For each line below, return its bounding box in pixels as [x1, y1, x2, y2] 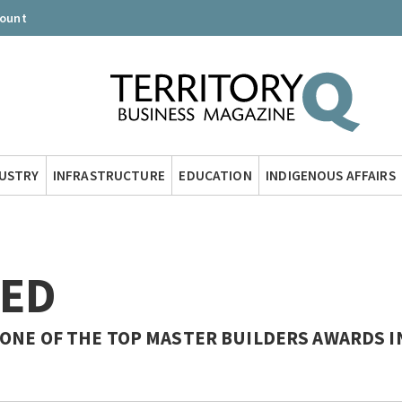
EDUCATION [179, 166, 252, 184]
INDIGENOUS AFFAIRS [266, 166, 396, 184]
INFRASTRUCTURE [52, 166, 165, 184]
